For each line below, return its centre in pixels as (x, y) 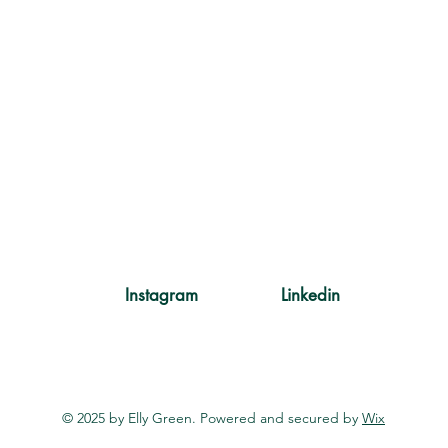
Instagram (161, 295)
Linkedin (310, 295)
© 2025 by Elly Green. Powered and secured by (212, 418)
